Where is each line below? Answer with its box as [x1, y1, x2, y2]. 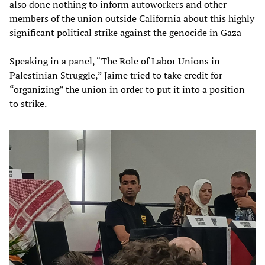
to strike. [9, 97, 47, 111]
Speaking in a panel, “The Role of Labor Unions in [9, 54, 220, 68]
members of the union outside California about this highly [9, 12, 254, 25]
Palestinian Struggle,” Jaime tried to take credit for [9, 69, 222, 82]
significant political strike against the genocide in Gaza [9, 26, 241, 40]
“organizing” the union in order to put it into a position [9, 83, 245, 96]
